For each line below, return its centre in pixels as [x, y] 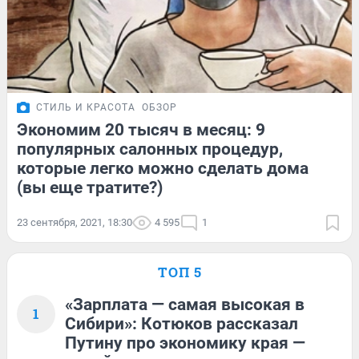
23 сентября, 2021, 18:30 [75, 223]
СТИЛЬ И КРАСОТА [86, 108]
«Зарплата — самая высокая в [185, 305]
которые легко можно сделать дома [163, 169]
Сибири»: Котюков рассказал [182, 324]
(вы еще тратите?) [90, 188]
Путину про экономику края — [185, 343]
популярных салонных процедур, [150, 149]
